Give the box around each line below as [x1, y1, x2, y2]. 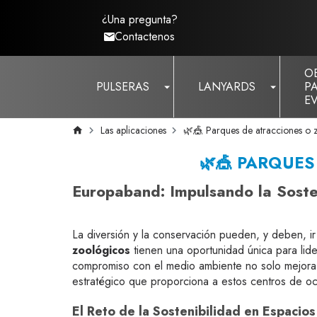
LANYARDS [198, 79, 255, 95]
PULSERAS [96, 79, 149, 95]
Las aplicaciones [100, 123, 166, 137]
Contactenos [115, 28, 175, 45]
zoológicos [72, 242, 130, 258]
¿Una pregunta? [101, 11, 178, 28]
